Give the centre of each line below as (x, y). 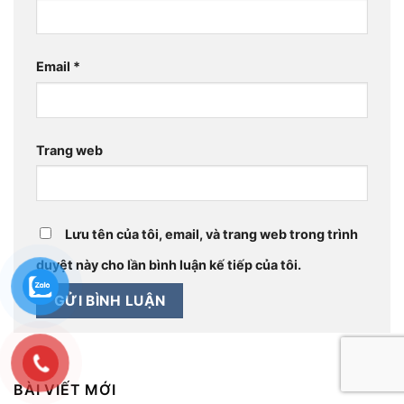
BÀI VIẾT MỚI (65, 389)
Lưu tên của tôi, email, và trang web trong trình (211, 234)
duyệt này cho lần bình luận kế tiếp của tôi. (169, 265)
